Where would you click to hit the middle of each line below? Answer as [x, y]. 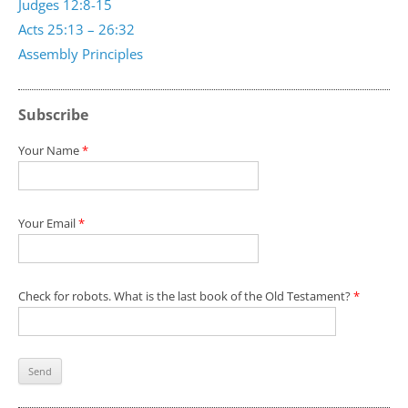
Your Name [50, 150]
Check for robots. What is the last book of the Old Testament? [186, 296]
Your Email [48, 223]
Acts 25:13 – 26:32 [76, 29]
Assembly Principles [81, 54]
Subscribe [53, 115]
